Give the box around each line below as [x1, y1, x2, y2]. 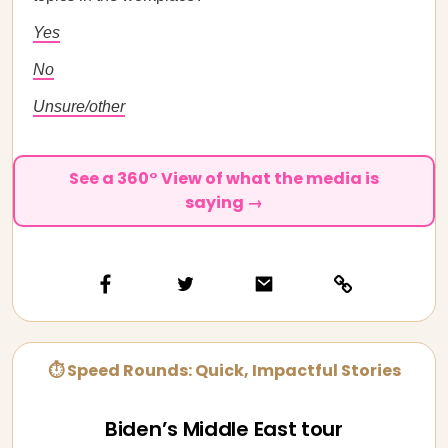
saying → [185, 191, 263, 214]
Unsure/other [33, 98, 125, 115]
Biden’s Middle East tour [105, 415, 343, 443]
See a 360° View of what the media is [69, 167, 379, 190]
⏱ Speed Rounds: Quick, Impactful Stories [47, 359, 401, 382]
